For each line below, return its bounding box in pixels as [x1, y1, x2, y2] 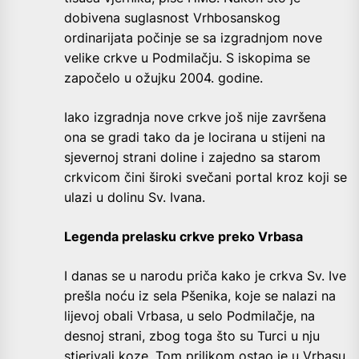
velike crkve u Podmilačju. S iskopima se [64, 50, 310, 67]
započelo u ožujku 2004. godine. [64, 70, 263, 87]
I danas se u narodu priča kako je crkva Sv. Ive [64, 268, 346, 284]
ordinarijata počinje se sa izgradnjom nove [64, 30, 322, 46]
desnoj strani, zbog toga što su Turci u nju [64, 328, 320, 345]
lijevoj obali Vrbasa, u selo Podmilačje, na [64, 308, 315, 325]
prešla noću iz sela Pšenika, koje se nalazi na [64, 288, 336, 305]
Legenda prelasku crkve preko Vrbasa [64, 228, 303, 245]
